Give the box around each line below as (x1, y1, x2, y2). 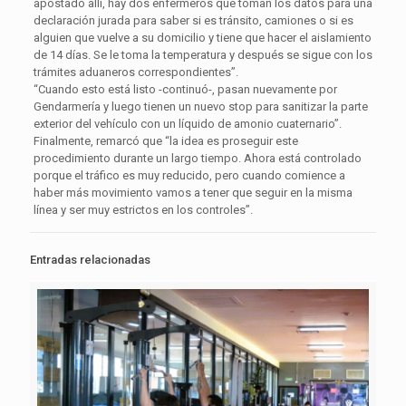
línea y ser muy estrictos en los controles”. (33, 203, 253, 217)
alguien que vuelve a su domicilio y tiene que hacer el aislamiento (33, 31, 372, 44)
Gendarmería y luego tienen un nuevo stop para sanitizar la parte (33, 100, 368, 113)
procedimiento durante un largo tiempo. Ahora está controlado (33, 151, 362, 165)
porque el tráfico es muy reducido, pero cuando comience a (33, 169, 345, 182)
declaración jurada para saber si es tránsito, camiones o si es (33, 14, 353, 27)
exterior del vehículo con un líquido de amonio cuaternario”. (33, 117, 342, 130)
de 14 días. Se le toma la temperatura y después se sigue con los (33, 48, 372, 62)
